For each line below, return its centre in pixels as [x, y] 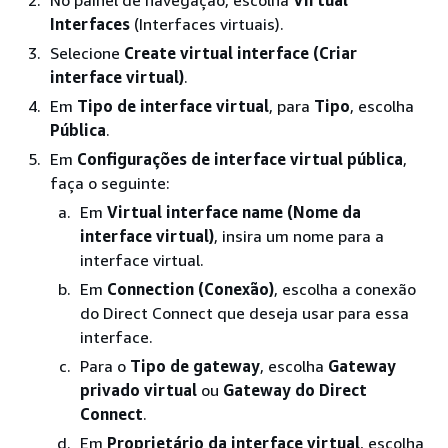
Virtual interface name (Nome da [234, 211]
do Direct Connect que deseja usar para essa [244, 312]
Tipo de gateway [195, 365]
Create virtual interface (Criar [240, 52]
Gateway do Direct [295, 389]
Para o [105, 365]
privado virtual [138, 389]
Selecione [87, 52]
